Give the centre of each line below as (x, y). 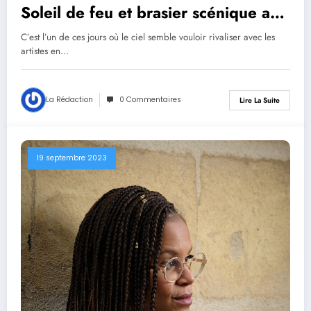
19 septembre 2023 (72, 158)
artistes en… (45, 51)
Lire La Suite (260, 100)
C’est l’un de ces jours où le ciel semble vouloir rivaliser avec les (148, 37)
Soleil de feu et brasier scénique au (150, 13)
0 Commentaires (150, 100)
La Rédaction (69, 100)
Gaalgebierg (66, 33)
